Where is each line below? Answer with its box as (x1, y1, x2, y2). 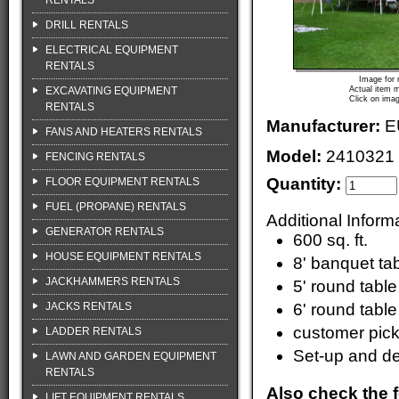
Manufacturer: (266, 117, 380, 135)
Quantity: (266, 175, 346, 193)
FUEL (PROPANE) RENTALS (45, 200, 186, 213)
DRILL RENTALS (45, 19, 128, 31)
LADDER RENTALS (45, 325, 142, 338)
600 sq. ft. (293, 231, 368, 249)
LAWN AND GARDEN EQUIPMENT (45, 350, 216, 362)
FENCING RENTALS (45, 151, 145, 163)
